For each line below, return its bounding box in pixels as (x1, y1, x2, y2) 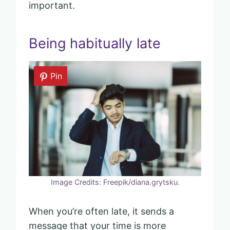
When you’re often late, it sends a (29, 205, 174, 217)
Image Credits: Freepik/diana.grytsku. (50, 177, 180, 186)
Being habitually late (29, 35, 161, 52)
